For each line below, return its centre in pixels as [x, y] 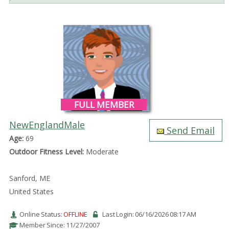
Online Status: [41, 214]
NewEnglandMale [47, 124]
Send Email [189, 130]
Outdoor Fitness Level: [46, 151]
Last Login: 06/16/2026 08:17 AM [149, 214]
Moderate [101, 151]
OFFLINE [75, 214]
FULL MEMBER [104, 104]
